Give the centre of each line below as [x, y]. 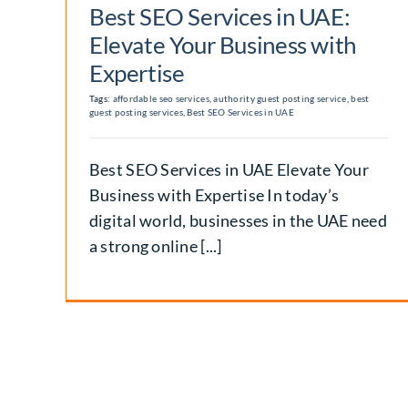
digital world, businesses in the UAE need [238, 220]
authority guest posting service [280, 98]
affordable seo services [161, 98]
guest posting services [136, 112]
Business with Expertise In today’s [214, 194]
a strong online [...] [155, 245]
